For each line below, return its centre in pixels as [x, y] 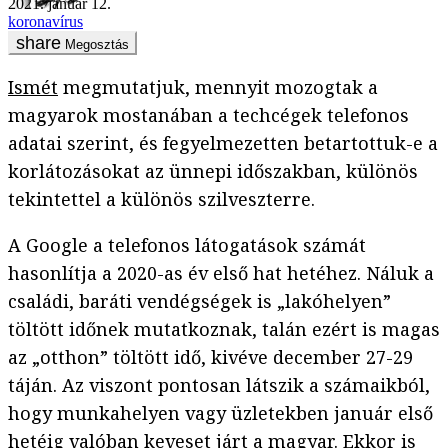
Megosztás [97, 45]
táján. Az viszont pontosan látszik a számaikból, [219, 385]
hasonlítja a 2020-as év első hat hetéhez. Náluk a [221, 273]
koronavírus [45, 22]
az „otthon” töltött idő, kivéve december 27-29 [210, 357]
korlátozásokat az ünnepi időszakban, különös [213, 171]
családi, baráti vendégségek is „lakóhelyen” [199, 301]
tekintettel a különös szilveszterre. [161, 199]
